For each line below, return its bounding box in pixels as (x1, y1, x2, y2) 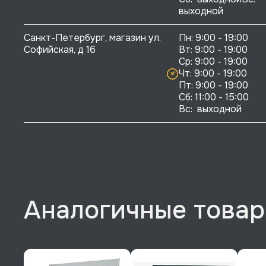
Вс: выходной (179, 103, 242, 116)
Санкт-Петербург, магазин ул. (24, 31, 163, 45)
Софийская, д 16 (24, 43, 96, 56)
